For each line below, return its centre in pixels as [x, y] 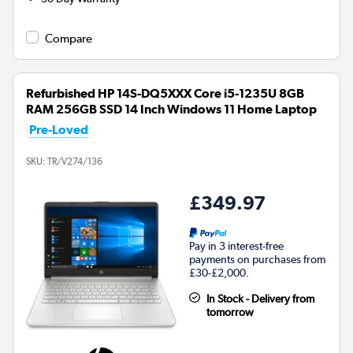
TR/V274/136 [75, 161]
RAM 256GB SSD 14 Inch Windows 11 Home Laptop [171, 109]
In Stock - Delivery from [260, 298]
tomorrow [230, 312]
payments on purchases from [257, 259]
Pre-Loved [59, 129]
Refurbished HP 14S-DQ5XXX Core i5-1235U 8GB [165, 93]
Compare [69, 38]
